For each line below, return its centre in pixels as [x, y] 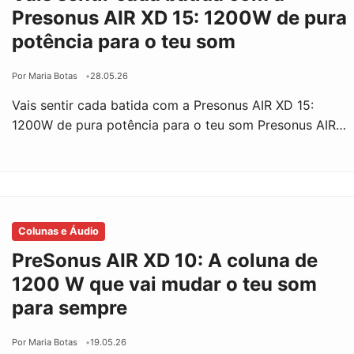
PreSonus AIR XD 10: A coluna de [165, 260]
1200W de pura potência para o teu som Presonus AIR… [179, 124]
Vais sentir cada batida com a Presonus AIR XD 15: [163, 105]
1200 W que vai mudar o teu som [165, 284]
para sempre [70, 307]
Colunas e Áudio [59, 231]
